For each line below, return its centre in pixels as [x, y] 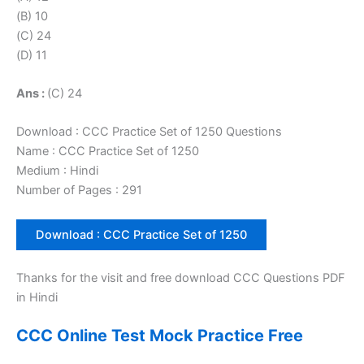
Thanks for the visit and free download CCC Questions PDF [181, 277]
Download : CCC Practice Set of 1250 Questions [149, 132]
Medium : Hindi [57, 171]
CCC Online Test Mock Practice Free [160, 335]
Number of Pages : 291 [79, 191]
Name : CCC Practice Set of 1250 [108, 152]
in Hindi [37, 297]
